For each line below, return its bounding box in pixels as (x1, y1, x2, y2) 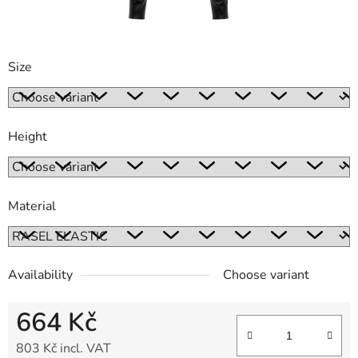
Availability (8, 266, 73, 284)
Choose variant (223, 266, 309, 284)
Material (8, 197, 56, 216)
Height (8, 128, 47, 146)
